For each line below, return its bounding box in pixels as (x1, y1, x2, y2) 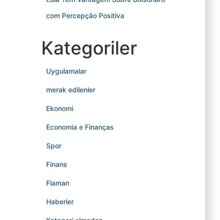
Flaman (46, 179, 69, 187)
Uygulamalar (46, 67, 86, 75)
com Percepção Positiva (46, 11, 124, 20)
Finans (46, 160, 67, 168)
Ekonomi (46, 104, 73, 112)
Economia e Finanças (46, 123, 114, 131)
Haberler (46, 197, 74, 206)
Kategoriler (41, 37, 137, 59)
